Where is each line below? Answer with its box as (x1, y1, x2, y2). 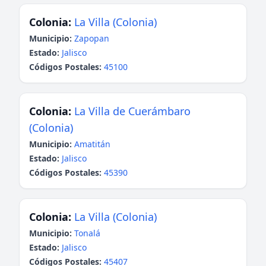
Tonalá (74, 227, 100, 239)
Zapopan (74, 33, 109, 44)
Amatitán (74, 138, 110, 150)
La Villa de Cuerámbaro (74, 104, 191, 118)
